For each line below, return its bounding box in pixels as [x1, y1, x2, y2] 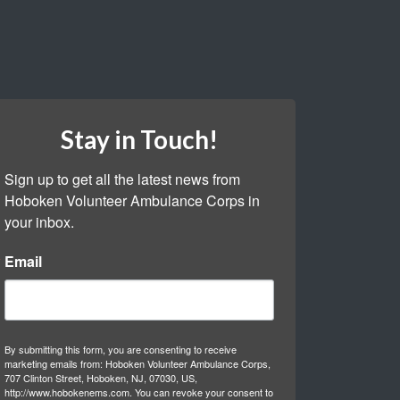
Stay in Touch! [61, 123, 218, 154]
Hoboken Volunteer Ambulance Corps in [4, 189, 260, 211]
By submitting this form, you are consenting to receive [4, 341, 237, 356]
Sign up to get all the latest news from [4, 168, 240, 189]
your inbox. [4, 211, 74, 232]
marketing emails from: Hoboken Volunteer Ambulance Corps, [4, 355, 271, 371]
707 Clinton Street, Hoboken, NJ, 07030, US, [4, 370, 197, 385]
